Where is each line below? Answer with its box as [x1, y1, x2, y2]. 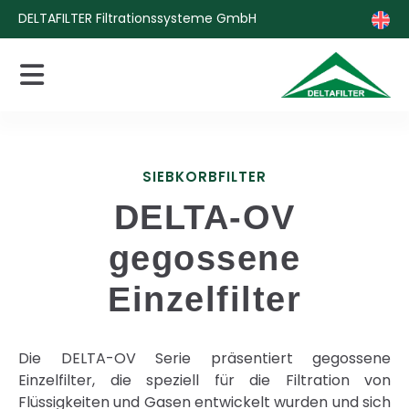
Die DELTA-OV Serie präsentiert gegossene [18, 347, 391, 369]
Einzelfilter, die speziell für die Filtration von [18, 369, 391, 391]
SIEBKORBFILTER [142, 166, 267, 186]
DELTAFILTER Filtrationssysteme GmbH [18, 9, 257, 27]
